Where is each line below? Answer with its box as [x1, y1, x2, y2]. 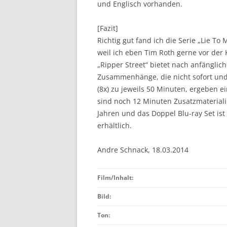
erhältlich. [97, 120, 132, 130]
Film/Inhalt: [97, 173, 133, 182]
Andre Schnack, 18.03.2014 [97, 144, 188, 155]
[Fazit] [97, 23, 118, 33]
